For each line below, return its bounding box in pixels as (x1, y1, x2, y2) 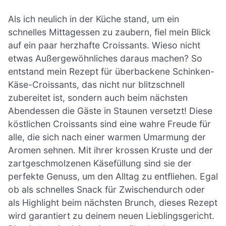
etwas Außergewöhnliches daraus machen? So (8, 52, 202, 64)
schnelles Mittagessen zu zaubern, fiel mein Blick (8, 26, 211, 37)
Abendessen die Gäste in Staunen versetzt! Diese (8, 105, 212, 116)
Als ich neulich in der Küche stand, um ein (8, 13, 179, 24)
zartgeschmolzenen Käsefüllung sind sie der (8, 157, 192, 168)
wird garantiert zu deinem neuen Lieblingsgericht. (8, 210, 214, 221)
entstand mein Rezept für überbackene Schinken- (8, 66, 214, 77)
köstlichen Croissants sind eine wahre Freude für (8, 118, 211, 129)
